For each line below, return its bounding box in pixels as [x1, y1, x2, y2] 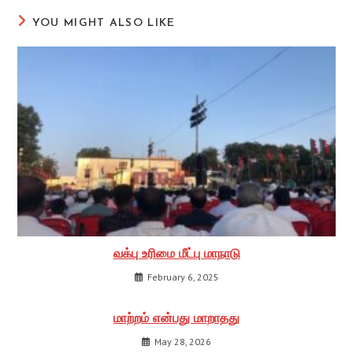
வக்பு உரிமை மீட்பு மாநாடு [113, 248, 240, 262]
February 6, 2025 [147, 271, 219, 284]
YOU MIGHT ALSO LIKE [32, 17, 176, 29]
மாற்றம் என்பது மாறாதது [113, 313, 240, 326]
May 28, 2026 [154, 336, 211, 348]
